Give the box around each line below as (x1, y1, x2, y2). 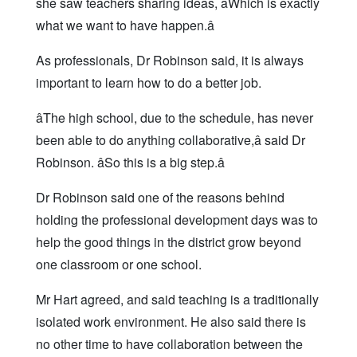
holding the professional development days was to (36, 210, 318, 229)
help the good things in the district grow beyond (36, 233, 301, 252)
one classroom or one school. (36, 255, 202, 274)
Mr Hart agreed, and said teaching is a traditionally (36, 290, 319, 309)
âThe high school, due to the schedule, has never (36, 108, 313, 127)
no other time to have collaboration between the (36, 335, 303, 354)
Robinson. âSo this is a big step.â (36, 153, 225, 172)
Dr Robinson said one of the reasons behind (36, 188, 284, 207)
